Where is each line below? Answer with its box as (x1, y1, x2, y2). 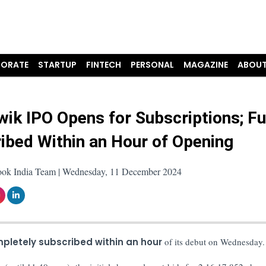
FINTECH (86, 59, 122, 71)
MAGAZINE (183, 59, 229, 71)
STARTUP (38, 59, 77, 71)
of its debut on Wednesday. (164, 235, 265, 248)
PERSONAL (131, 59, 175, 71)
